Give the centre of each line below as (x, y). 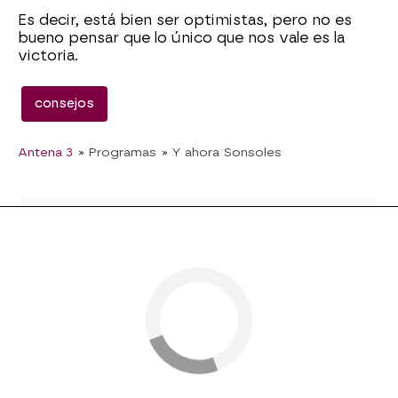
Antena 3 (45, 152)
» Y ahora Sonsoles (222, 152)
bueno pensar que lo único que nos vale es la (181, 38)
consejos (64, 104)
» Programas (117, 152)
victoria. (48, 56)
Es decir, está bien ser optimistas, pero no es (185, 20)
